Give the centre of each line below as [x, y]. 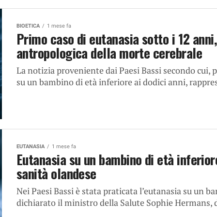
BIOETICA [28, 26]
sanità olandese [56, 173]
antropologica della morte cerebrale [109, 53]
